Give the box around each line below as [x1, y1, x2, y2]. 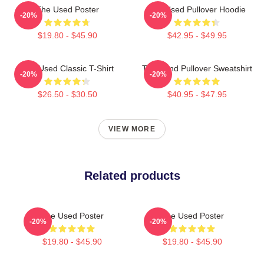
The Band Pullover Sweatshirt [141, 63, 252, 73]
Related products [84, 169, 180, 182]
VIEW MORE [108, 124, 156, 133]
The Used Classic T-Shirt [21, 63, 114, 73]
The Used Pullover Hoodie [148, 4, 246, 14]
